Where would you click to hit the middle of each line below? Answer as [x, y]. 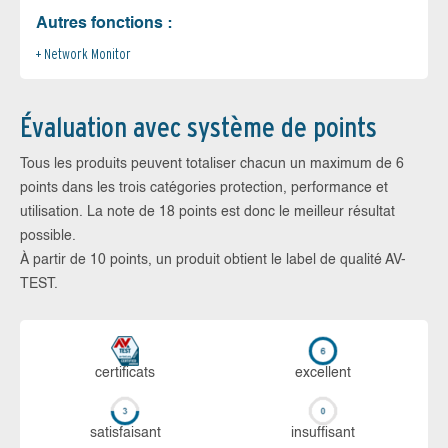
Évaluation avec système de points [198, 127]
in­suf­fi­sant [323, 433]
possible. [48, 236]
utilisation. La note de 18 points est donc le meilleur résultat [207, 212]
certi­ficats [125, 373]
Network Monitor [87, 54]
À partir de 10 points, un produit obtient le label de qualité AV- [213, 260]
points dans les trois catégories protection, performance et [204, 188]
